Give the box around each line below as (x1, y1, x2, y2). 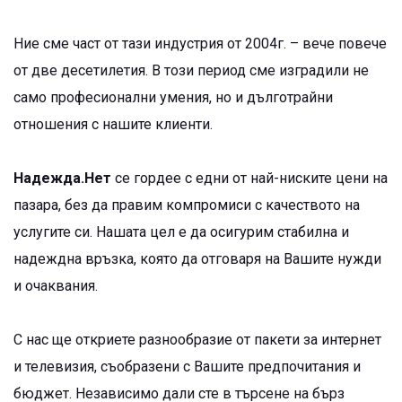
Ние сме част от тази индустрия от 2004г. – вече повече (13, 35, 387, 52)
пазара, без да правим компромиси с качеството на (13, 197, 360, 214)
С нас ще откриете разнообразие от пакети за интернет (13, 331, 381, 348)
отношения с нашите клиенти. (13, 116, 213, 133)
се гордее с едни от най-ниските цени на (111, 170, 388, 187)
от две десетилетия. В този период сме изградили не (13, 62, 369, 79)
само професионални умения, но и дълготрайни (13, 89, 333, 106)
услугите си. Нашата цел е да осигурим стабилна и (13, 223, 349, 240)
